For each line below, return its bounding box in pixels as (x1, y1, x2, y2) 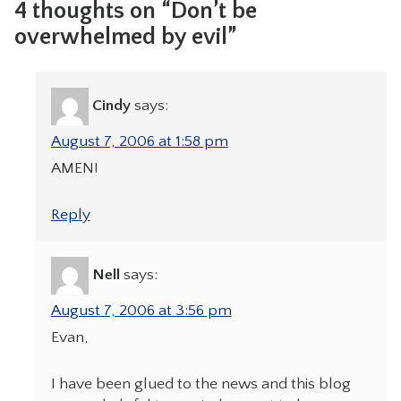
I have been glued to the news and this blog (50, 375, 351, 394)
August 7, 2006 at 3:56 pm (50, 301, 232, 320)
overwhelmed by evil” (13, 23, 236, 50)
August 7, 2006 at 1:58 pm (50, 132, 228, 150)
